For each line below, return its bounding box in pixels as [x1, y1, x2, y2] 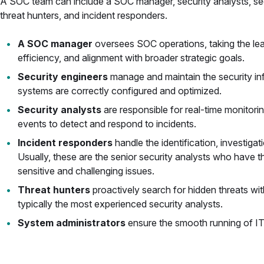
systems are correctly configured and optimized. [17, 85, 222, 97]
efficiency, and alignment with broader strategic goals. [17, 52, 245, 64]
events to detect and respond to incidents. [17, 118, 196, 130]
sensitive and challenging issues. [17, 165, 154, 177]
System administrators [17, 217, 126, 229]
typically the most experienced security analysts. [17, 198, 223, 210]
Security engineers [17, 71, 108, 82]
